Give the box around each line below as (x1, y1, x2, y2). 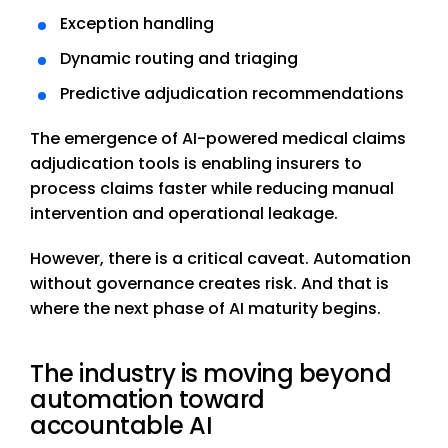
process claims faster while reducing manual (30, 177, 394, 201)
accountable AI (30, 409, 213, 443)
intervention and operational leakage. (30, 202, 338, 226)
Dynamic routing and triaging (59, 47, 298, 71)
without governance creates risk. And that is (30, 272, 389, 296)
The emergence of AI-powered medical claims (30, 127, 406, 151)
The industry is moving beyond (30, 357, 392, 391)
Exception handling (59, 12, 214, 36)
